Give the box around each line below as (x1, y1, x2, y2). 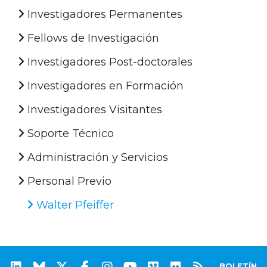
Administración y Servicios (24, 150, 168, 164)
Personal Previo (24, 174, 111, 188)
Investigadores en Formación (24, 79, 184, 92)
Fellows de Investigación (24, 31, 159, 45)
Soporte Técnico (24, 126, 114, 140)
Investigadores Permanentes (24, 7, 182, 21)
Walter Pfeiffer (33, 198, 114, 212)
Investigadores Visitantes (24, 103, 162, 116)
